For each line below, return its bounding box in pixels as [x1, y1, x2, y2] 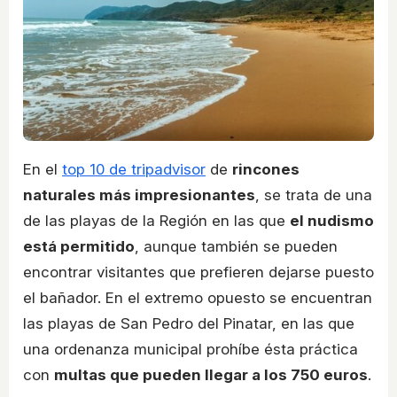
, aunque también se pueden [135, 237, 338, 255]
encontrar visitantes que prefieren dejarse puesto [23, 262, 374, 281]
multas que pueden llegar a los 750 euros [54, 365, 368, 384]
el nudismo [290, 211, 374, 230]
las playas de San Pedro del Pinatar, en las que [23, 314, 354, 332]
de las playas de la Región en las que [23, 211, 290, 230]
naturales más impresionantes [23, 185, 255, 204]
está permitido [23, 237, 135, 255]
